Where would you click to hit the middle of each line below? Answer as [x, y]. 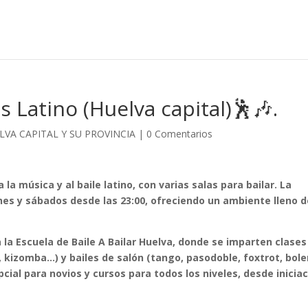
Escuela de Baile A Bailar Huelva [95, 242]
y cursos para [118, 273]
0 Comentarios [180, 134]
